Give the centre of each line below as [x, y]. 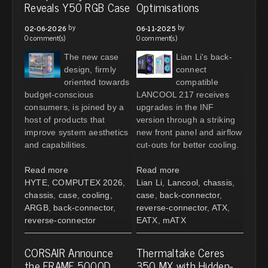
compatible [197, 82]
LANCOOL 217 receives [182, 94]
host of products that [65, 119]
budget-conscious [59, 94]
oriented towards [97, 82]
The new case [92, 57]
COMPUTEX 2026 [88, 182]
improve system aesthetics [77, 132]
